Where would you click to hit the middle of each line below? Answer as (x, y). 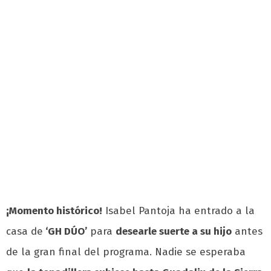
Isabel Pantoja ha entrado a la (178, 211)
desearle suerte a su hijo (174, 232)
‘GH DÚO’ (65, 232)
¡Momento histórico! (54, 211)
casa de (24, 232)
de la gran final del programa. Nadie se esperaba (126, 252)
